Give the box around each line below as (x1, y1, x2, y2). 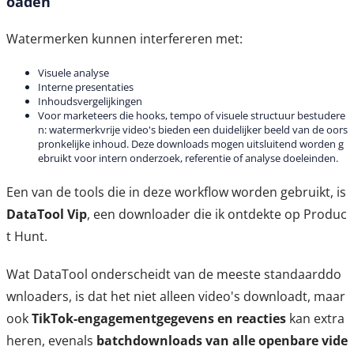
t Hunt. (6, 228, 47, 246)
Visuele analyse (38, 66, 109, 81)
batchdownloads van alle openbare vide (96, 332, 348, 350)
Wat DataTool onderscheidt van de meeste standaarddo (6, 265, 341, 284)
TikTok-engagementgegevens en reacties (32, 310, 286, 328)
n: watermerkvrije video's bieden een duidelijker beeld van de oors (38, 122, 348, 137)
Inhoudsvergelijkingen (38, 94, 142, 109)
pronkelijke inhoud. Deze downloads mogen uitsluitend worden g (38, 137, 344, 152)
